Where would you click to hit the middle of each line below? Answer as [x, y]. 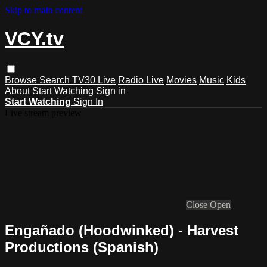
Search [56, 80]
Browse [22, 80]
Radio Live [141, 80]
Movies [181, 80]
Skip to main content [44, 10]
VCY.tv [34, 39]
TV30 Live [94, 80]
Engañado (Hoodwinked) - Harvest [122, 230]
